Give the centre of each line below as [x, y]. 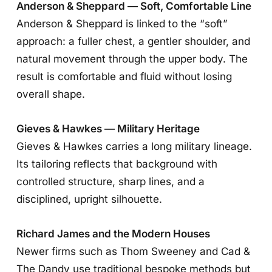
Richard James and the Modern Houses [114, 234]
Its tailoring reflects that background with [117, 164]
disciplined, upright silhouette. [90, 199]
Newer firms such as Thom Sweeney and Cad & [134, 251]
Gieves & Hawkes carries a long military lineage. [134, 146]
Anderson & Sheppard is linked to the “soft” [122, 23]
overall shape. [51, 93]
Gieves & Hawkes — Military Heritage [108, 129]
